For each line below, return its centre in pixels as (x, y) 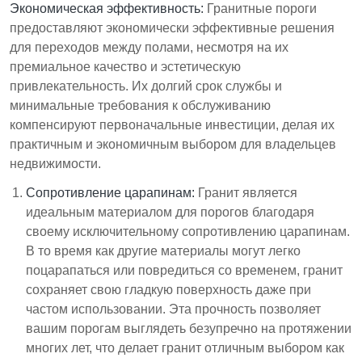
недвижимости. (55, 163)
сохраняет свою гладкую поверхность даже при (168, 289)
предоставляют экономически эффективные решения (172, 27)
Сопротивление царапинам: (110, 192)
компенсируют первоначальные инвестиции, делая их (172, 124)
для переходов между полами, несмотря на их (149, 47)
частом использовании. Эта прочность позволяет (173, 309)
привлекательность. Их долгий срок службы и (146, 86)
